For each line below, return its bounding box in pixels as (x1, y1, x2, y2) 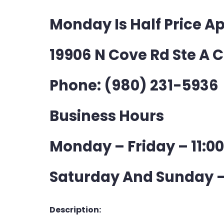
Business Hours (49, 106, 164, 126)
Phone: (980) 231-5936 (49, 75, 218, 95)
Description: (49, 204, 101, 215)
